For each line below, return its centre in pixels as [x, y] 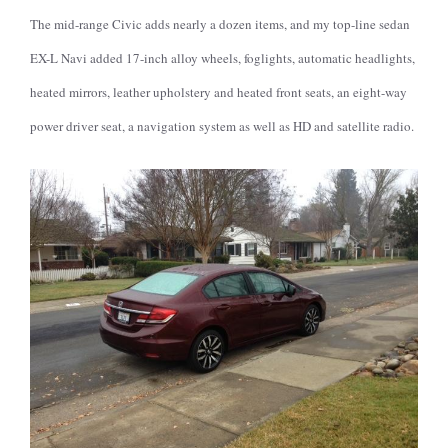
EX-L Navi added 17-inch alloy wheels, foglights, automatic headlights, [222, 58]
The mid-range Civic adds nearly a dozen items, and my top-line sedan [220, 24]
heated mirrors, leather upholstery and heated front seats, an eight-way [218, 92]
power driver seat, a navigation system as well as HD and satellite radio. [222, 126]
